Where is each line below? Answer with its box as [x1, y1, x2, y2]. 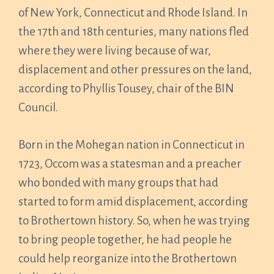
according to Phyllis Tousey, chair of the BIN [18, 82, 234, 95]
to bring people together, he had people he [18, 233, 232, 246]
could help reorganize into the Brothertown [18, 252, 237, 265]
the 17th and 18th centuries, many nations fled [18, 25, 249, 38]
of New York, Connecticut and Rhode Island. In [18, 6, 248, 19]
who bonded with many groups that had [18, 176, 218, 189]
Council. [18, 101, 58, 114]
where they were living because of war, [18, 44, 211, 57]
